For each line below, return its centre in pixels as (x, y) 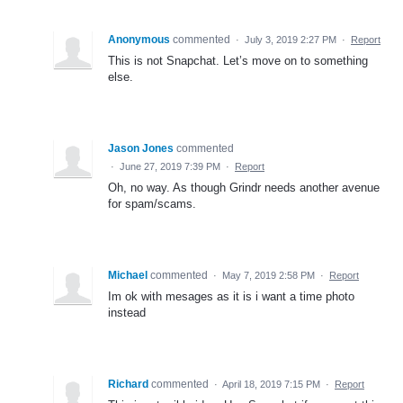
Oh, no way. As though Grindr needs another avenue (244, 187)
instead (127, 312)
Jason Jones (141, 148)
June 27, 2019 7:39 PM (170, 166)
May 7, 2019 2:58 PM (269, 275)
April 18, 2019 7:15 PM (271, 384)
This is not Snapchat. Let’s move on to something (238, 60)
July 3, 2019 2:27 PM (291, 39)
